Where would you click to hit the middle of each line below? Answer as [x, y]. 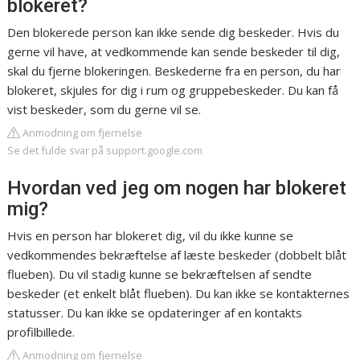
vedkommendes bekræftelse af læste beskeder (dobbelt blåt [177, 255]
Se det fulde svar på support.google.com [105, 151]
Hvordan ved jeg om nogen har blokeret [177, 188]
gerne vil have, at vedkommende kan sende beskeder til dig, [174, 52]
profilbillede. [41, 332]
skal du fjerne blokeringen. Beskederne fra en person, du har [174, 71]
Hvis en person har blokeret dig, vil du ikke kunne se [151, 236]
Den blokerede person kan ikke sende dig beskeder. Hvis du [174, 33]
